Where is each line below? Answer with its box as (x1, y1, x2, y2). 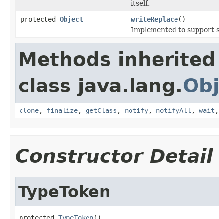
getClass (86, 106, 117, 114)
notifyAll (156, 106, 191, 114)
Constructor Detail (15, 145, 213, 167)
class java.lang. (18, 74, 183, 97)
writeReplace (131, 15, 178, 23)
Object (60, 15, 83, 23)
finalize (46, 106, 78, 114)
